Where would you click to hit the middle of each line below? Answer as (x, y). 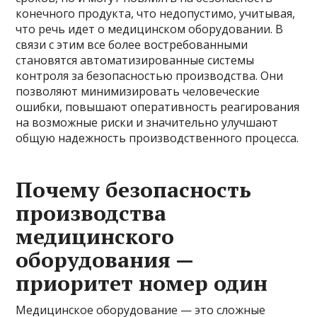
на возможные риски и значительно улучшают (147, 122)
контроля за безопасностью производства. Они (150, 75)
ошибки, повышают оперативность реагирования (158, 106)
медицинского (95, 236)
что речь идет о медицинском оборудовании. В (150, 29)
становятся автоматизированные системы (135, 60)
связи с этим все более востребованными (132, 44)
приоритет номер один (142, 283)
